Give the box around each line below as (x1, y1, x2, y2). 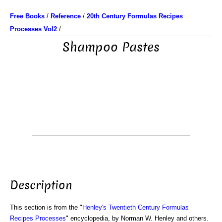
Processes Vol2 (10, 25, 57, 33)
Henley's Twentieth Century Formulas (82, 203, 189, 211)
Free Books (10, 12, 45, 20)
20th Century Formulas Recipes (87, 12, 183, 20)
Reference (51, 12, 81, 20)
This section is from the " (10, 203, 82, 211)
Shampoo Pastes (62, 39, 160, 56)
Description (10, 177, 72, 193)
